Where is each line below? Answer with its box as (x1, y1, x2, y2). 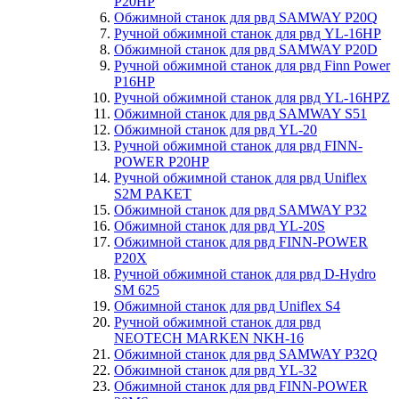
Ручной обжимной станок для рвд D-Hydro (114, 266, 376, 281)
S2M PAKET (114, 186, 191, 201)
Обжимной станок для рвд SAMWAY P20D (114, 42, 378, 57)
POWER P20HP (114, 154, 209, 169)
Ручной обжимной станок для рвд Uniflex (114, 170, 367, 185)
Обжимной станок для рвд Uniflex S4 (114, 298, 340, 313)
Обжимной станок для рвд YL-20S (114, 218, 325, 233)
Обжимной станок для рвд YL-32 (114, 362, 317, 378)
